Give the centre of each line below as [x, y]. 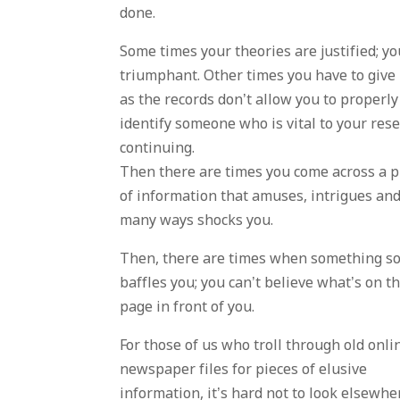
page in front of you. [187, 308]
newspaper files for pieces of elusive [244, 370]
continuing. [158, 149]
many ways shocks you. [197, 221]
